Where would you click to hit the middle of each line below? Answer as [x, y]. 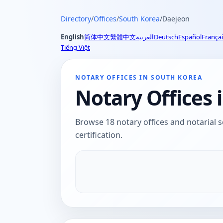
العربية [145, 37]
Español [190, 37]
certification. [99, 135]
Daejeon [176, 19]
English [72, 37]
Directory [76, 19]
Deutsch [166, 37]
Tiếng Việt [75, 47]
